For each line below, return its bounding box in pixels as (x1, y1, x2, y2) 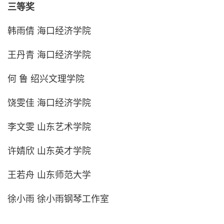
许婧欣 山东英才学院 (7, 146, 91, 156)
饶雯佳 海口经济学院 (7, 98, 91, 108)
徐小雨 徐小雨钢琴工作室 (7, 194, 109, 204)
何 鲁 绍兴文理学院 (7, 74, 84, 84)
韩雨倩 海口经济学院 (7, 26, 91, 36)
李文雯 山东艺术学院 (7, 122, 91, 132)
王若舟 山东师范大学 (7, 170, 91, 180)
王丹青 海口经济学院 (7, 50, 91, 60)
